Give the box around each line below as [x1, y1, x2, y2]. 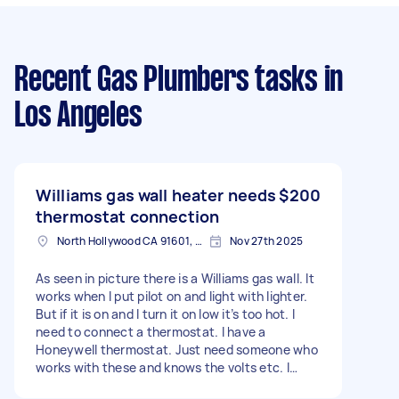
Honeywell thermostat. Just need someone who [36, 341, 318, 358]
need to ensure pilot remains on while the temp [36, 377, 312, 394]
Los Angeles [14, 101, 142, 133]
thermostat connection [36, 206, 220, 227]
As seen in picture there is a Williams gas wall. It [36, 270, 314, 287]
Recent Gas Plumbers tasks [14, 65, 318, 97]
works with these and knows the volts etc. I [36, 359, 289, 376]
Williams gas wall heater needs [36, 184, 277, 206]
